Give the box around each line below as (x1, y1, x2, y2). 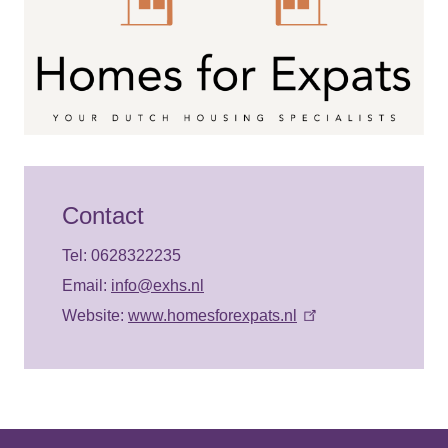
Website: (62, 306, 128, 324)
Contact (62, 201, 144, 229)
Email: (62, 276, 111, 294)
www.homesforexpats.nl (128, 306, 297, 324)
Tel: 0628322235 (62, 246, 181, 264)
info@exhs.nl (111, 276, 204, 294)
